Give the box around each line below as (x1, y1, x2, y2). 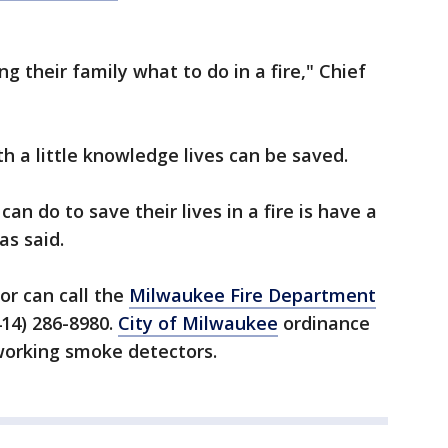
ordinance (278, 311, 370, 335)
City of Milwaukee (118, 311, 278, 335)
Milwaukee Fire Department (129, 283, 376, 307)
